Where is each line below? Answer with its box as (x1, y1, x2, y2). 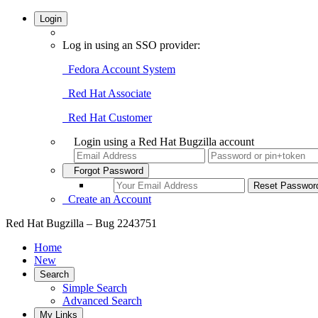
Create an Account (62, 193, 151, 205)
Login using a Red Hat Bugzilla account (74, 136, 254, 148)
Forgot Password (68, 165, 143, 176)
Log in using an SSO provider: (62, 39, 200, 51)
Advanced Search (62, 295, 142, 307)
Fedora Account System (62, 63, 175, 75)
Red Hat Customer (62, 111, 152, 124)
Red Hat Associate (62, 87, 151, 99)
